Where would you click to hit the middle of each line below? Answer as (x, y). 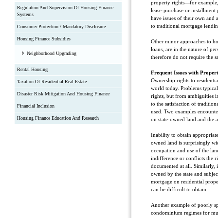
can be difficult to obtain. (179, 189)
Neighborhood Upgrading (52, 53)
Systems (25, 14)
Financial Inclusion (36, 106)
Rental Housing (32, 69)
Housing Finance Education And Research (58, 118)
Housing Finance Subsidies (44, 39)
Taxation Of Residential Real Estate (52, 82)
